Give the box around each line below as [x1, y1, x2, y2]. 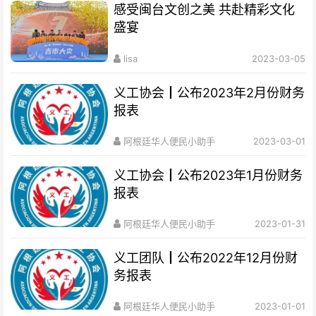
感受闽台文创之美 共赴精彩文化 [114, 2, 296, 18]
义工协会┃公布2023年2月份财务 [114, 85, 305, 100]
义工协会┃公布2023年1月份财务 [114, 167, 303, 183]
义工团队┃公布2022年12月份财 [114, 250, 298, 265]
